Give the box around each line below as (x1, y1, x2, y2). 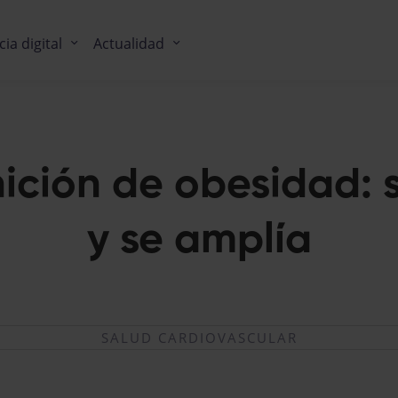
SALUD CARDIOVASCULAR (100, 329, 298, 347)
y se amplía (86, 219, 312, 263)
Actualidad (93, 33, 164, 53)
